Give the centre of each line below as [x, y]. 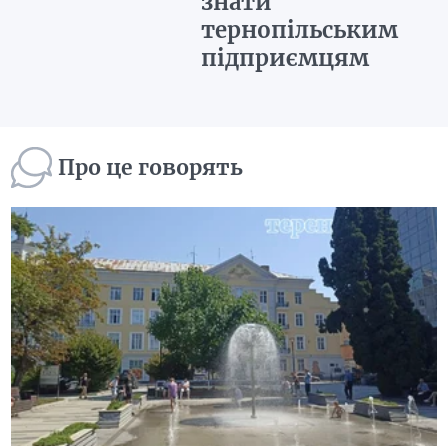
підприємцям [284, 58]
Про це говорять [151, 167]
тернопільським [299, 30]
